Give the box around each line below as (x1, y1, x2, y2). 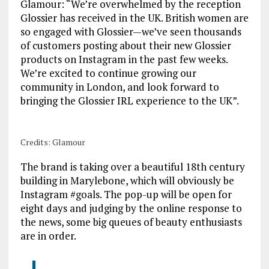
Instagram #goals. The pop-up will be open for (20, 187, 232, 201)
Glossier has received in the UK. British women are (20, 10, 249, 25)
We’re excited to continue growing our (20, 65, 196, 80)
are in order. (20, 228, 76, 243)
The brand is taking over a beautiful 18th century (20, 159, 245, 174)
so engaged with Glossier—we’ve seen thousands (20, 24, 241, 38)
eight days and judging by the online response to (20, 201, 242, 215)
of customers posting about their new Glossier (20, 38, 231, 52)
